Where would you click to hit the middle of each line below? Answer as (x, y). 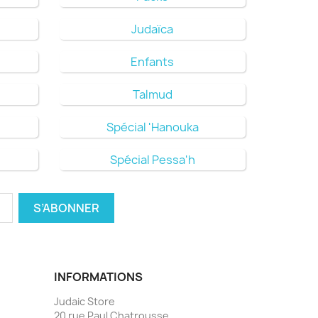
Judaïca (153, 29)
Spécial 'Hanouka (152, 127)
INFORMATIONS (98, 276)
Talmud (152, 94)
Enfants (153, 61)
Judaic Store (84, 301)
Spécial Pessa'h (152, 159)
